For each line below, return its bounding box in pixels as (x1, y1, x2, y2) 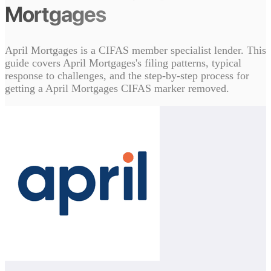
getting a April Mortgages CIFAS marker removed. (5, 82, 229, 95)
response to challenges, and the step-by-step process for (5, 70, 249, 82)
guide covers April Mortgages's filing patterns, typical (5, 57, 241, 70)
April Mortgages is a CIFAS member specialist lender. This (5, 44, 266, 57)
